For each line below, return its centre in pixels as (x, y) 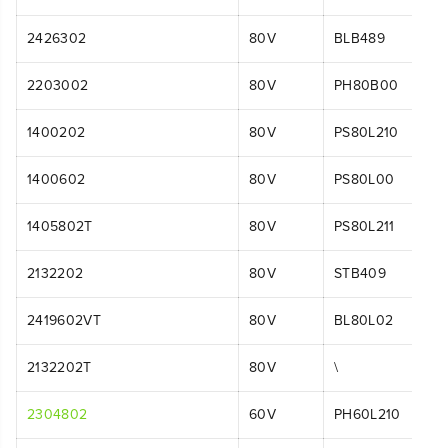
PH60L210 (367, 414)
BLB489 (360, 38)
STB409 (360, 273)
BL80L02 (364, 320)
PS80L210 (366, 132)
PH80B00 (366, 85)
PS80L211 (364, 226)
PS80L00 (364, 179)
